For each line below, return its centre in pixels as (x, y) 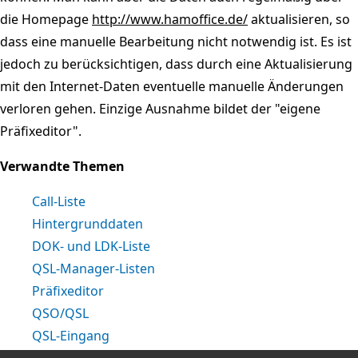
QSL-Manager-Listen (93, 268)
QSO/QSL (60, 313)
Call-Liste (59, 201)
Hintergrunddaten (88, 223)
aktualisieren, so (299, 19)
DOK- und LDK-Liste (91, 246)
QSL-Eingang (71, 335)
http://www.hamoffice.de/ (170, 19)
